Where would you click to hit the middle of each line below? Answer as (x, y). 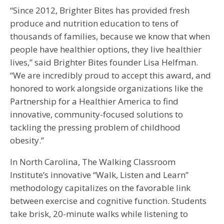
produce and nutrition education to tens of (94, 23)
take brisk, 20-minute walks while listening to (99, 213)
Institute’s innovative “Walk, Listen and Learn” (99, 174)
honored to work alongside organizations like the (106, 88)
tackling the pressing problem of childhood (95, 127)
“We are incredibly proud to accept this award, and (110, 75)
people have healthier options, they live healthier (106, 49)
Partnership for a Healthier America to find (94, 101)
